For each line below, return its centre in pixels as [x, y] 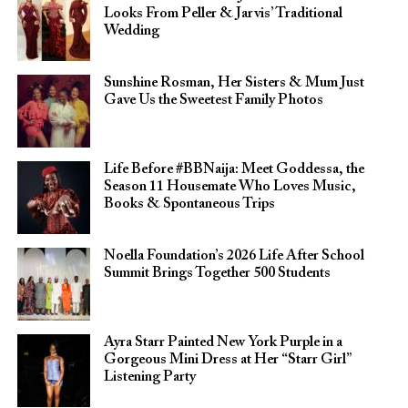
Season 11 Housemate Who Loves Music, [229, 187]
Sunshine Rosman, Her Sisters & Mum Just [234, 83]
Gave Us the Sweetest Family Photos [213, 100]
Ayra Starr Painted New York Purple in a [223, 342]
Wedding [131, 31]
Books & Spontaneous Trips [189, 204]
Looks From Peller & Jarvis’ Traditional [223, 14]
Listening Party [149, 377]
